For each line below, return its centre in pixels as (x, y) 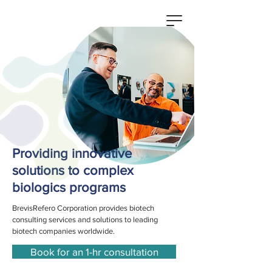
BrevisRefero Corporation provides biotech (83, 208)
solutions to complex (73, 170)
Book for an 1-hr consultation (94, 252)
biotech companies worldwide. (63, 231)
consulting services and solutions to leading (85, 219)
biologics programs (69, 187)
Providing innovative (72, 153)
